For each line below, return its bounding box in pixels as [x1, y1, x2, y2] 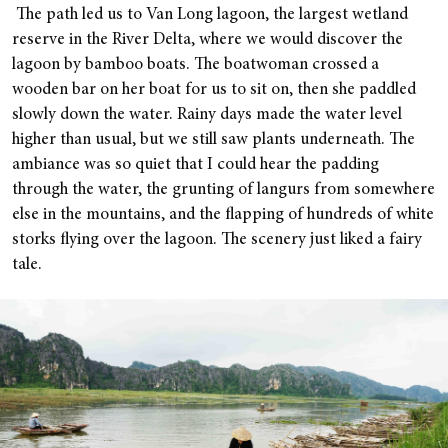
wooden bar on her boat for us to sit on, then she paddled [12, 82, 416, 100]
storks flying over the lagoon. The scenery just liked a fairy [12, 232, 422, 250]
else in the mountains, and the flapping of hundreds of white [12, 207, 434, 225]
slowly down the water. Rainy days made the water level [12, 107, 402, 125]
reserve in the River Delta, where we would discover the [12, 32, 403, 50]
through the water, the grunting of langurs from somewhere [12, 182, 435, 200]
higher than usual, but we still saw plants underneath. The [12, 132, 415, 150]
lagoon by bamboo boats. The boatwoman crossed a [12, 57, 379, 75]
